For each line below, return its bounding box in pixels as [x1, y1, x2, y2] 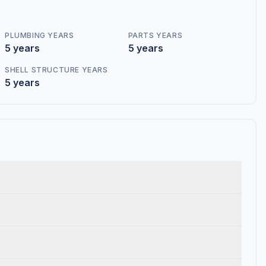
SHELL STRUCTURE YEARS [5, 65, 108, 74]
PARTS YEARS [128, 31, 183, 40]
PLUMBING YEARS [5, 31, 74, 40]
